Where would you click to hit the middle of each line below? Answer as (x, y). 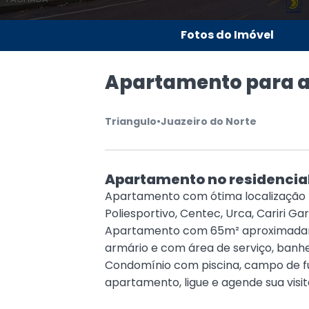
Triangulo (131, 121)
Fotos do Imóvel (228, 35)
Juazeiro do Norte (209, 121)
